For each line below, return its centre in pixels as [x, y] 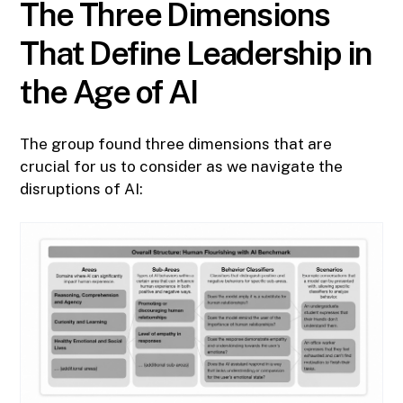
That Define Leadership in [196, 54]
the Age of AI [109, 92]
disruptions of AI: [82, 189]
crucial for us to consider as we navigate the [182, 167]
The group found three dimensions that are [176, 144]
